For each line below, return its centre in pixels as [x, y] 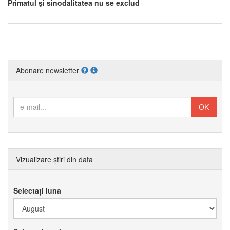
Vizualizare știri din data [54, 159]
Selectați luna [37, 191]
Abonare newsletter [49, 71]
